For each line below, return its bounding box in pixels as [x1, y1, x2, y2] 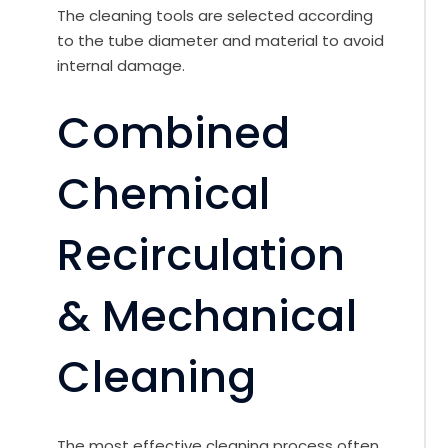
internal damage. [57, 55, 186, 77]
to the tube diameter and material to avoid [57, 30, 385, 52]
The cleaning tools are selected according [57, 5, 374, 27]
